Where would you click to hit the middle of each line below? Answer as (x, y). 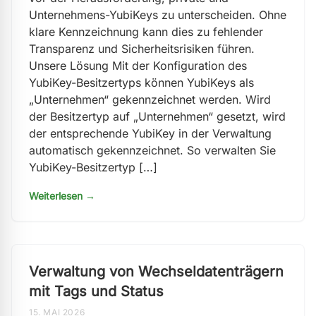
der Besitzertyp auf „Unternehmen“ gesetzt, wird (157, 116)
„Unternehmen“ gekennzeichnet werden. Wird (150, 99)
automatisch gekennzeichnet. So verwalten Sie (152, 150)
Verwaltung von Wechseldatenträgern (156, 272)
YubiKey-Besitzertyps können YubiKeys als (141, 83)
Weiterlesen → (62, 196)
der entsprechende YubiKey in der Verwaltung (150, 133)
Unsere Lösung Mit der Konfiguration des (138, 66)
